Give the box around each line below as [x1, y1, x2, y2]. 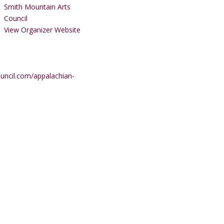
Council [3, 13, 27, 23]
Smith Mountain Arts [3, 2, 70, 11]
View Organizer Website [3, 25, 80, 34]
